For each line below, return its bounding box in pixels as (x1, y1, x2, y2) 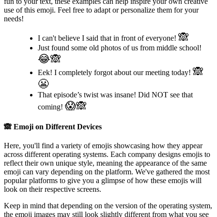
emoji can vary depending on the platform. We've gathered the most (4, 168, 210, 176)
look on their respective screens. (4, 185, 101, 194)
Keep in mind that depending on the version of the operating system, (4, 201, 212, 210)
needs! (4, 14, 24, 23)
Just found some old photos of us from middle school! (38, 43, 201, 52)
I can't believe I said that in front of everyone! (38, 33, 178, 42)
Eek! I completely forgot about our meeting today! (38, 68, 193, 77)
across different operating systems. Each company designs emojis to (4, 150, 210, 159)
